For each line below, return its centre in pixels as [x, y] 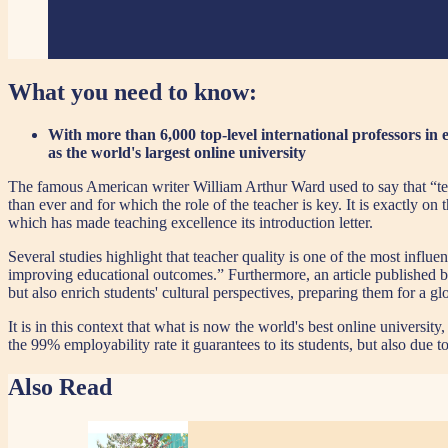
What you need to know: [132, 91]
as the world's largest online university [177, 152]
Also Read [60, 386]
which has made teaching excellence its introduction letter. [190, 222]
